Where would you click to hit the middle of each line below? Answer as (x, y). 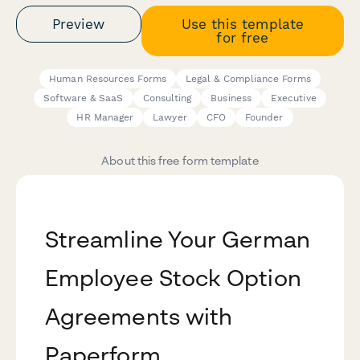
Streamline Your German (178, 239)
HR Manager (105, 118)
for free (243, 37)
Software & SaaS (84, 98)
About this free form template (180, 161)
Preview (79, 24)
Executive (293, 98)
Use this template (242, 24)
